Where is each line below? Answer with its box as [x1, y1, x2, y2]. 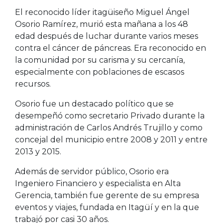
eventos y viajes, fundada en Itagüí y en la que [15, 202, 199, 212]
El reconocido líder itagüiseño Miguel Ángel [15, 7, 190, 17]
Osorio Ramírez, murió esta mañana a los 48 [15, 19, 188, 29]
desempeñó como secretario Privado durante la [15, 111, 205, 120]
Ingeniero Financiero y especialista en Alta [15, 178, 181, 188]
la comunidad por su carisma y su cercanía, [15, 55, 185, 65]
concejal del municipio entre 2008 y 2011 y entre [15, 134, 208, 144]
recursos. [15, 79, 51, 89]
